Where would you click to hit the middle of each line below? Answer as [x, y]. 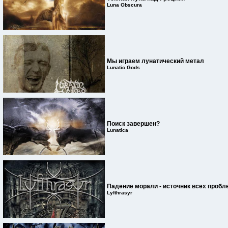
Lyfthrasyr [120, 193]
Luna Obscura [124, 5]
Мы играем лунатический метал [155, 61]
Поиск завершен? [133, 124]
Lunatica [118, 130]
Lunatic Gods [123, 67]
